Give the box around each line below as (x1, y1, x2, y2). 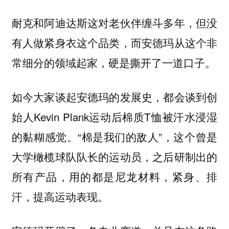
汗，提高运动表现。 (11, 188, 108, 204)
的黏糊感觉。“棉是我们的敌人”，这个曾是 (11, 128, 218, 144)
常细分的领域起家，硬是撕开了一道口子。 (11, 55, 216, 71)
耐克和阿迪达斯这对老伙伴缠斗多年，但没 (11, 15, 218, 31)
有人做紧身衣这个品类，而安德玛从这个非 (11, 35, 218, 51)
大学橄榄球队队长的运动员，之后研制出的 (11, 148, 218, 164)
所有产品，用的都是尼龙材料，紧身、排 (11, 168, 218, 184)
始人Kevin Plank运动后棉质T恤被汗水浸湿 (11, 108, 218, 124)
